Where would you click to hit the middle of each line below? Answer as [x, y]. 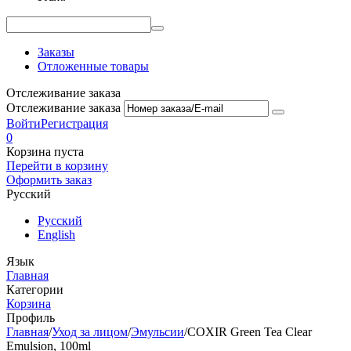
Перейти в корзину [57, 166]
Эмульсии [157, 332]
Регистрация [74, 123]
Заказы [56, 52]
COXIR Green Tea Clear [250, 332]
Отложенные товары [93, 66]
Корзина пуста [45, 152]
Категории [35, 289]
